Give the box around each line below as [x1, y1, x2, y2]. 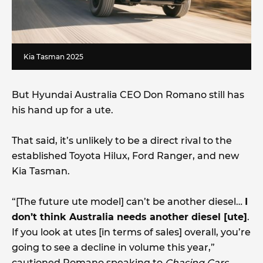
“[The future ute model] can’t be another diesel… [12, 196, 245, 208]
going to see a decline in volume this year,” [12, 242, 215, 254]
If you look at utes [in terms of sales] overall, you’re [12, 227, 251, 238]
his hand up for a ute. [12, 104, 116, 116]
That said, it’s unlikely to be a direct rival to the [12, 135, 232, 147]
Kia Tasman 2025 [23, 52, 83, 62]
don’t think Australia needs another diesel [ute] [12, 211, 247, 223]
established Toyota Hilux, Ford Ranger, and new [12, 150, 239, 162]
